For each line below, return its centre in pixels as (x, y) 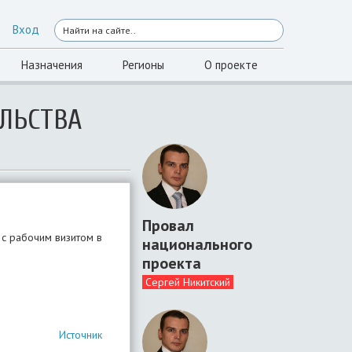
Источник (81, 335)
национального (197, 244)
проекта (172, 263)
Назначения (52, 65)
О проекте (231, 65)
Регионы (143, 65)
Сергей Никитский (188, 282)
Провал (168, 225)
